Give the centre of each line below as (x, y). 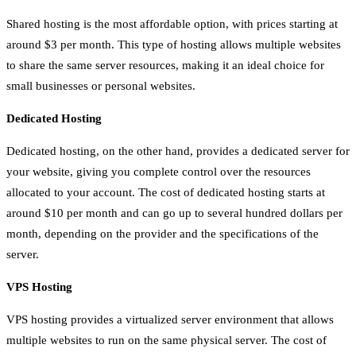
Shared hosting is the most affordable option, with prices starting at (172, 23)
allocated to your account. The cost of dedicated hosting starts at (166, 192)
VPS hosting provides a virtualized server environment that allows (170, 319)
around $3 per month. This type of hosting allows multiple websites (174, 44)
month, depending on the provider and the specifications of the (163, 233)
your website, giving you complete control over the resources (159, 171)
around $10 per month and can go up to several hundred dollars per (174, 213)
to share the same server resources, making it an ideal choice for (165, 65)
